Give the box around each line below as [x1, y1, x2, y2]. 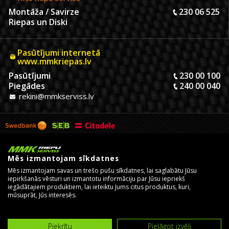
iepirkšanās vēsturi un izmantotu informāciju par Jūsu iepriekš [8, 174, 185, 183]
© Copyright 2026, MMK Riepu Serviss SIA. [5, 204, 124, 214]
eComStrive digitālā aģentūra [73, 216, 157, 225]
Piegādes [9, 80, 45, 92]
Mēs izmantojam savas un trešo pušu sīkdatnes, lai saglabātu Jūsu [8, 166, 197, 175]
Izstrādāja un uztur [16, 216, 73, 225]
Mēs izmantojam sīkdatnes [8, 153, 119, 163]
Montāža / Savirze [9, 6, 79, 18]
